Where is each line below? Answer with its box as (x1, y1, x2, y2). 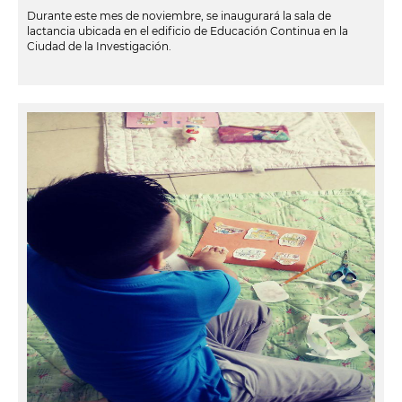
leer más (18, 70, 64, 84)
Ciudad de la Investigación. (27, 39, 171, 53)
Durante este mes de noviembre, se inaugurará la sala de (27, 8, 331, 22)
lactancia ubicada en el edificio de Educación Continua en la (27, 23, 348, 38)
